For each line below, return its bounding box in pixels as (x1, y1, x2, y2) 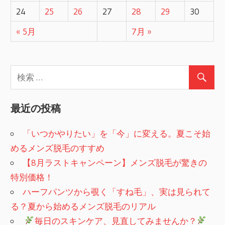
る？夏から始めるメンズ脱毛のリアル (11, 200, 156, 211)
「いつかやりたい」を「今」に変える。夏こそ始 (23, 128, 211, 139)
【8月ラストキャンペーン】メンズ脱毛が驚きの (23, 157, 207, 168)
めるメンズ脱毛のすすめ (11, 142, 105, 153)
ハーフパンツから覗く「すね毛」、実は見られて (23, 186, 211, 197)
